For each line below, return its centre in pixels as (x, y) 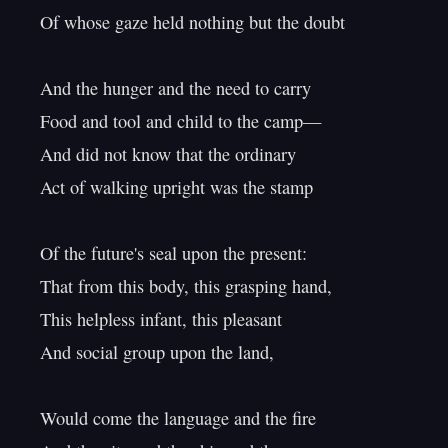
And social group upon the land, (157, 352)
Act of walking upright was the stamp (176, 187)
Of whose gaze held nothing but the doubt (192, 22)
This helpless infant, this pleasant (161, 319)
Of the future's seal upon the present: (173, 253)
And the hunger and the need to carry (175, 88)
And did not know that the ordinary (168, 154)
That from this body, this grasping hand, (186, 286)
